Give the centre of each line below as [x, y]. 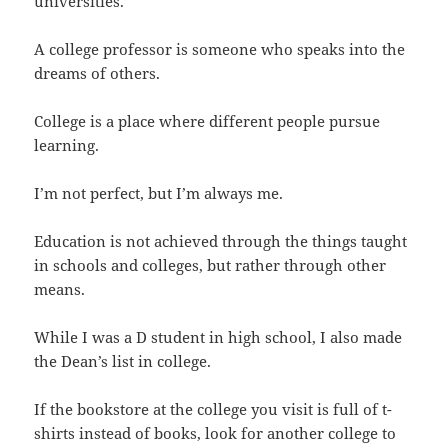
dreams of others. [97, 72]
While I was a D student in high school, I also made [218, 336]
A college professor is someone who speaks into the [220, 48]
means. [60, 288]
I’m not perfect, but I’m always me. [159, 192]
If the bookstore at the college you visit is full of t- [213, 408]
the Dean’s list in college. [123, 360]
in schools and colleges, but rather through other [210, 264]
